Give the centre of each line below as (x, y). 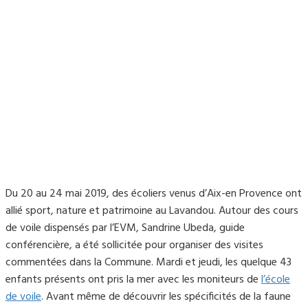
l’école (276, 280)
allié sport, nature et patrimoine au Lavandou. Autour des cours (152, 211)
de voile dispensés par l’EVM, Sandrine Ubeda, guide (125, 229)
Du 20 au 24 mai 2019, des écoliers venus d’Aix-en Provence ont (154, 194)
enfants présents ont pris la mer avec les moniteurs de (133, 280)
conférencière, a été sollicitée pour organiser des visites (134, 246)
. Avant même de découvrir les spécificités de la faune (166, 297)
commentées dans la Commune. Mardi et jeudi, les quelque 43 (148, 263)
